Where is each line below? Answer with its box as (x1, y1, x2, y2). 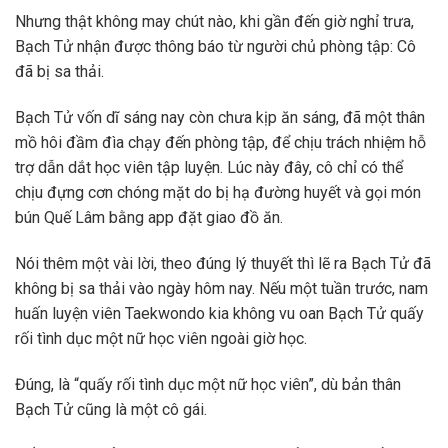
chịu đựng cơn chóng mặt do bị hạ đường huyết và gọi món (15, 183, 421, 203)
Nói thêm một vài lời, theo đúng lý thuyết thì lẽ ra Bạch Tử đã (15, 253, 431, 273)
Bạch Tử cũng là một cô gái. (15, 399, 207, 419)
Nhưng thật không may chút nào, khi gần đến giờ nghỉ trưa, (15, 12, 414, 32)
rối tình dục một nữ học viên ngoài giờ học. (15, 328, 307, 348)
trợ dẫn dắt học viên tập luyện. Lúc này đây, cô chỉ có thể (15, 158, 403, 178)
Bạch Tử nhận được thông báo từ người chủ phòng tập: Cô (15, 37, 416, 57)
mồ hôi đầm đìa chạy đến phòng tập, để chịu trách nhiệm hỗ (15, 133, 426, 153)
